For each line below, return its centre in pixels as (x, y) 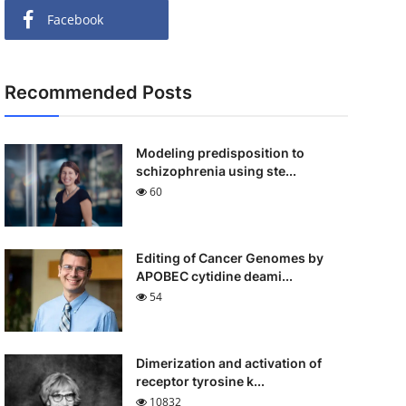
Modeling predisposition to (220, 153)
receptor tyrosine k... (200, 381)
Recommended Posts (98, 92)
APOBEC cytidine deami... (214, 276)
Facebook (75, 19)
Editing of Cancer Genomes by (229, 258)
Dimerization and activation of (228, 363)
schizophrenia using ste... (216, 171)
